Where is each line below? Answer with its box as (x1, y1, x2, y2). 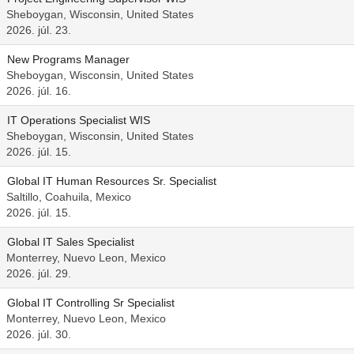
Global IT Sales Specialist (7, 235, 134, 248)
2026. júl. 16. (6, 85, 71, 97)
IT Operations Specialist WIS (7, 114, 150, 126)
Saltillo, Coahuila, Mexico (6, 190, 131, 203)
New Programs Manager (7, 53, 130, 66)
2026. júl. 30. (6, 328, 71, 341)
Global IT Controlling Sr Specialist (7, 296, 175, 309)
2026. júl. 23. (6, 24, 71, 36)
